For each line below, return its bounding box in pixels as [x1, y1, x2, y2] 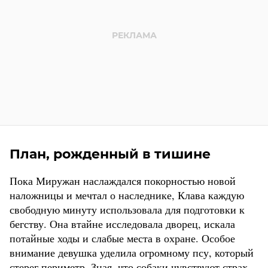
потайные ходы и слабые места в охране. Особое [10, 230, 235, 245]
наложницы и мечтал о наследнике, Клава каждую [10, 187, 244, 202]
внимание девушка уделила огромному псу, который [10, 245, 254, 260]
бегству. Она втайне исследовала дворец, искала [10, 216, 235, 231]
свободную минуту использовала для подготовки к [10, 202, 245, 217]
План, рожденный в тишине [10, 145, 211, 162]
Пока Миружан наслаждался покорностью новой [10, 173, 236, 188]
